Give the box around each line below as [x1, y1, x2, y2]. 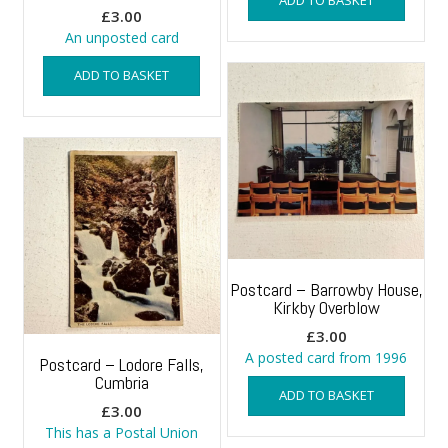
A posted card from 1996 [245, 347, 407, 367]
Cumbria [94, 370, 149, 394]
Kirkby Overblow [272, 295, 380, 319]
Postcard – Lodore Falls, [39, 352, 205, 376]
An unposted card [64, 27, 179, 47]
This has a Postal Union [45, 422, 199, 442]
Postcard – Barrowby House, [229, 277, 423, 301]
